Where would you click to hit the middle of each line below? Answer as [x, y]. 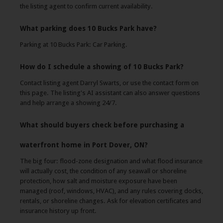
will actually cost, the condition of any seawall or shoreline [103, 171]
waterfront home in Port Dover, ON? [84, 145]
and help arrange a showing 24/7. [68, 103]
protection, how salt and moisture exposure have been [99, 181]
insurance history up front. [58, 211]
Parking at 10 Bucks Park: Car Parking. [74, 45]
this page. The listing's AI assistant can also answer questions [110, 93]
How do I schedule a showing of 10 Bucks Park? [102, 67]
